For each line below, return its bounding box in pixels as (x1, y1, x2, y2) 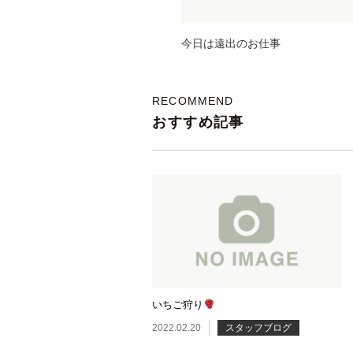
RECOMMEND (152, 95, 234, 107)
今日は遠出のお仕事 (181, 37, 281, 50)
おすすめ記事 (152, 114, 244, 130)
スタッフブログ (225, 322, 292, 333)
